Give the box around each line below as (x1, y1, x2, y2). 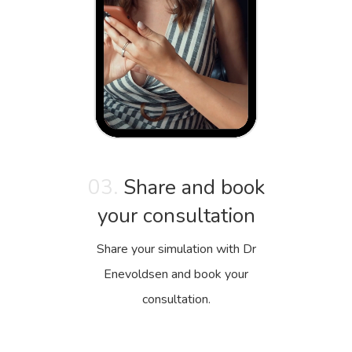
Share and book (117, 173, 265, 201)
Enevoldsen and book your (104, 265, 248, 283)
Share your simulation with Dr (96, 240, 256, 258)
